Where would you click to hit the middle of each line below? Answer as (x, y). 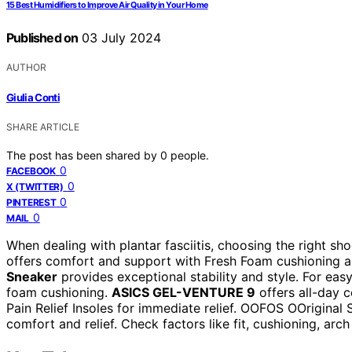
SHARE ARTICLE (43, 126)
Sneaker (32, 276)
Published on (42, 38)
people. (190, 155)
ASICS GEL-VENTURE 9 (183, 292)
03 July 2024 (120, 38)
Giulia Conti (33, 97)
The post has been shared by (83, 155)
